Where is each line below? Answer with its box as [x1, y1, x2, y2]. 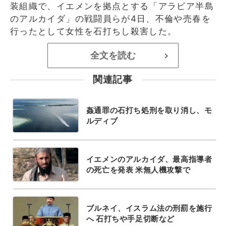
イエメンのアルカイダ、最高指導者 [86, 154, 212, 164]
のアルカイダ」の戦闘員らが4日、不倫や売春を [10, 13, 211, 24]
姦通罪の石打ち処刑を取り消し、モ [86, 105, 212, 115]
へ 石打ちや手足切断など [86, 213, 175, 223]
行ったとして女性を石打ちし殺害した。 [10, 26, 177, 36]
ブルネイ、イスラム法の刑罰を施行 [86, 203, 212, 213]
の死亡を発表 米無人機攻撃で [86, 164, 191, 175]
